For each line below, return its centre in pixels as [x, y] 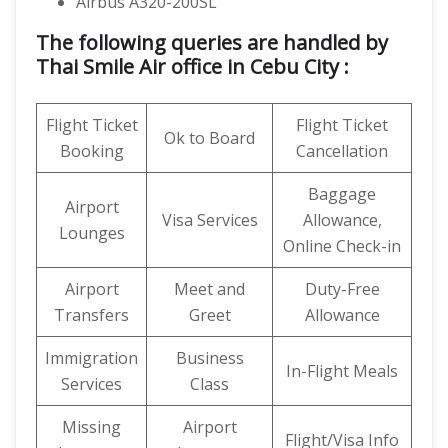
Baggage [342, 194]
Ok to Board [209, 138]
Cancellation [342, 151]
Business [209, 358]
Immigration [91, 358]
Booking [91, 151]
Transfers [91, 315]
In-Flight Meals [342, 371]
